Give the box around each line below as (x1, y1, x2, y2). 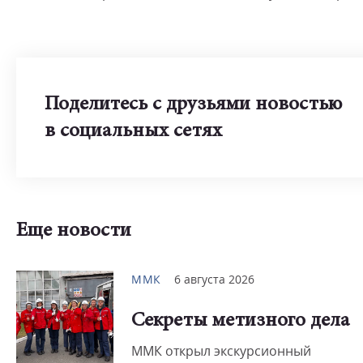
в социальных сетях (45, 122, 222, 142)
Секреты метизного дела (131, 311, 349, 331)
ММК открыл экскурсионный (131, 342, 311, 360)
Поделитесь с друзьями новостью (45, 95, 342, 115)
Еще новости (16, 221, 131, 241)
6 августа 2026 (173, 271, 254, 287)
